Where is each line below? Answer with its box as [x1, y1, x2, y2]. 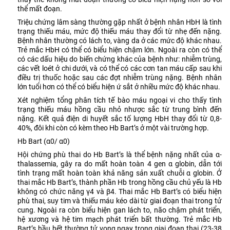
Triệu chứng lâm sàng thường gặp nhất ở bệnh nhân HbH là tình [17, 17, 222, 26]
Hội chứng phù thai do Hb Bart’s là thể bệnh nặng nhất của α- [17, 150, 222, 159]
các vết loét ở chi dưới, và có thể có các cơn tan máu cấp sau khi [17, 64, 222, 72]
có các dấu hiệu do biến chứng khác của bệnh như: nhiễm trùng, [17, 54, 222, 63]
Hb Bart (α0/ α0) [17, 137, 70, 145]
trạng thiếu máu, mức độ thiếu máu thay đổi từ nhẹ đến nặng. [17, 27, 222, 35]
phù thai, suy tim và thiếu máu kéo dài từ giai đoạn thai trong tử [17, 196, 222, 205]
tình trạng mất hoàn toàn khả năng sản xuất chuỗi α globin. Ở [17, 168, 222, 177]
